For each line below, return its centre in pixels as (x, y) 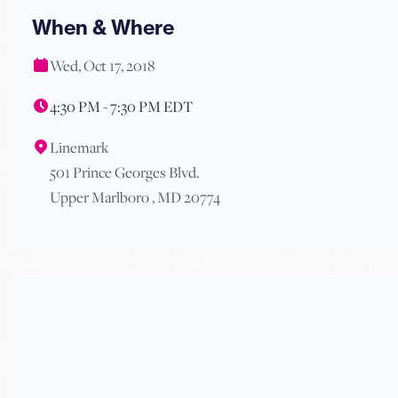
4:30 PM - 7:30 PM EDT (121, 107)
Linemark (79, 148)
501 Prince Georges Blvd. (125, 173)
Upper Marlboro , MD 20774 (135, 198)
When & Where (103, 28)
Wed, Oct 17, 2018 (102, 66)
